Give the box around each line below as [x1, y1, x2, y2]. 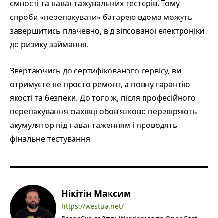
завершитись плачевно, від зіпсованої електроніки [10, 25, 204, 36]
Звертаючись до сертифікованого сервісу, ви [10, 65, 181, 76]
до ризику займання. [10, 38, 89, 50]
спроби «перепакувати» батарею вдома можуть [10, 11, 193, 22]
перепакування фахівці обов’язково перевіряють [10, 106, 197, 117]
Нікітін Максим [61, 187, 131, 199]
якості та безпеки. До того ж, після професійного [10, 92, 196, 103]
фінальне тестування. [10, 133, 92, 144]
